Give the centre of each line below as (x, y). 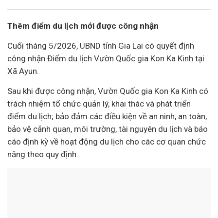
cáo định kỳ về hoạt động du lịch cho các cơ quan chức (107, 142)
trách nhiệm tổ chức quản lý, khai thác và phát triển (99, 104)
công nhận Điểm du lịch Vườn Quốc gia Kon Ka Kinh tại (106, 58)
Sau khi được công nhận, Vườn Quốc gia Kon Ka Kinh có (108, 91)
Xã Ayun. (23, 71)
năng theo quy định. (43, 154)
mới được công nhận (118, 26)
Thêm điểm (30, 26)
